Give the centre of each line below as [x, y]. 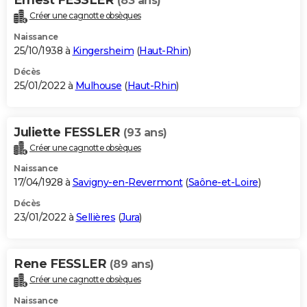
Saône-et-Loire [223, 183]
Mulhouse [98, 85]
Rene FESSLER [62, 264]
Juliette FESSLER [69, 132]
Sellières [95, 218]
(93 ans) [145, 132]
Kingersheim [103, 50]
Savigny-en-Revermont [127, 183]
